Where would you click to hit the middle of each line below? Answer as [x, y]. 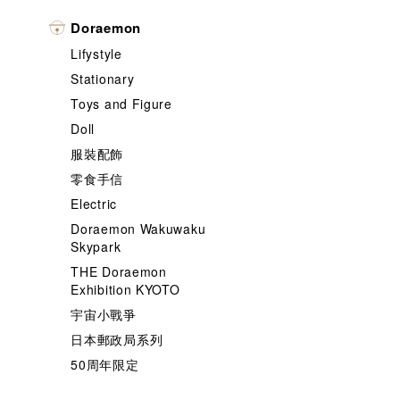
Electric [94, 204]
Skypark [96, 246]
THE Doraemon [119, 271]
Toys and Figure [121, 104]
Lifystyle [96, 54]
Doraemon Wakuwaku [138, 229]
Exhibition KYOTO [125, 289]
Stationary [103, 79]
